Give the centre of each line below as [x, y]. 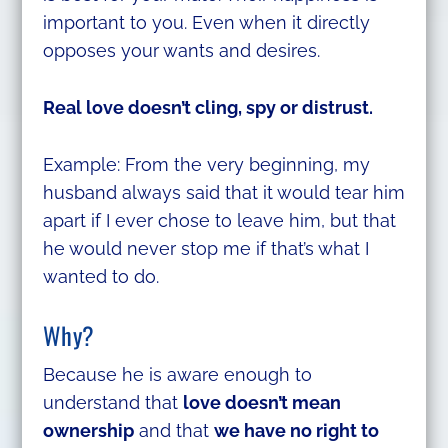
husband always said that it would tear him [223, 192]
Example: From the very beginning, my [206, 164]
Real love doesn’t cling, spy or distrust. [207, 108]
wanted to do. [100, 276]
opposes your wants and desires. [181, 51]
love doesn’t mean [261, 402]
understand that [112, 402]
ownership [88, 430]
